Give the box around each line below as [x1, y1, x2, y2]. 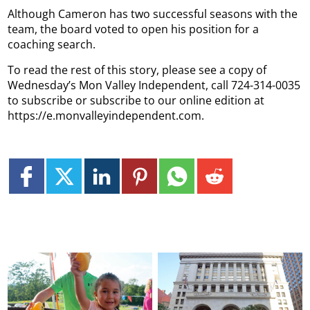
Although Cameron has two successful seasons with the [8, 6, 298, 21]
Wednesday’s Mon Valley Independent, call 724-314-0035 [8, 77, 301, 93]
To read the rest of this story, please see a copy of [8, 62, 267, 77]
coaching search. [8, 36, 96, 52]
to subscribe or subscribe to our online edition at [8, 92, 265, 108]
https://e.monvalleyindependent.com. [8, 107, 205, 123]
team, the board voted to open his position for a [8, 21, 259, 37]
